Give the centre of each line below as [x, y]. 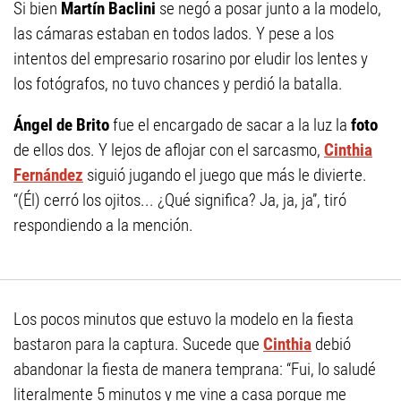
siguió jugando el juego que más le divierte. [225, 175]
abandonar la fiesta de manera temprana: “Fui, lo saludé [195, 369]
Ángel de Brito [61, 125]
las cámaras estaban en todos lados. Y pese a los [174, 34]
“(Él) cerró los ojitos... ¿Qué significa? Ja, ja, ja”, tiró [180, 200]
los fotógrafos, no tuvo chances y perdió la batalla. [178, 84]
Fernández [48, 175]
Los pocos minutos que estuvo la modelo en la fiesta [183, 319]
